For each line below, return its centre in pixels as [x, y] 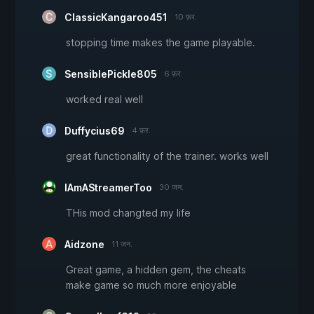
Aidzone [84, 245]
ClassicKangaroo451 [116, 18]
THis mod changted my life [128, 213]
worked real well [104, 100]
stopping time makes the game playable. [161, 43]
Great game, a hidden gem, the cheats [156, 270]
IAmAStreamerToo [108, 188]
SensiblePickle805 [111, 74]
